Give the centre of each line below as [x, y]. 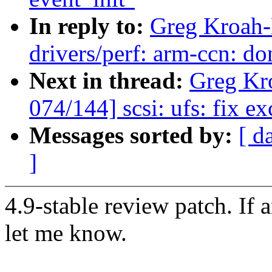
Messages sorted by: [134, 135]
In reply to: [90, 26]
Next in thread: [109, 81]
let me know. [66, 233]
